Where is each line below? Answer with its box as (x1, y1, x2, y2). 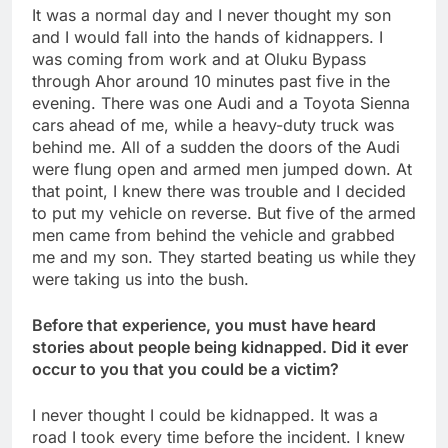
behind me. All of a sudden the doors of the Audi (32, 136, 400, 157)
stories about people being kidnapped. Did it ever (32, 336, 408, 357)
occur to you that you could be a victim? (32, 358, 339, 379)
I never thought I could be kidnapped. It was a (32, 404, 378, 425)
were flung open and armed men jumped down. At (32, 158, 412, 179)
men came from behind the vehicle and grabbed (32, 224, 395, 245)
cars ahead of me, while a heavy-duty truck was (32, 114, 394, 135)
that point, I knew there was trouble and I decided (32, 180, 406, 201)
